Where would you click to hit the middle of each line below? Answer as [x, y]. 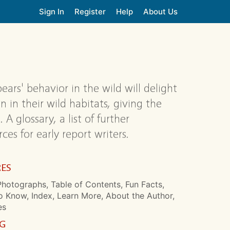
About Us [160, 11]
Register [90, 11]
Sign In [52, 11]
